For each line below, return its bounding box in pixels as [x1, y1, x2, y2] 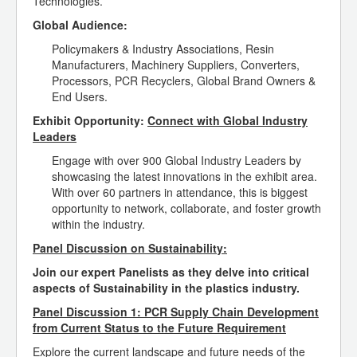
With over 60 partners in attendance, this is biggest [52, 184, 308, 201]
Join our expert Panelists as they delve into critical [33, 264, 309, 280]
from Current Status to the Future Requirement [33, 320, 286, 336]
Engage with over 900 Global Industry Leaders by [52, 152, 301, 169]
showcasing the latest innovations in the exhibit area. [52, 168, 317, 185]
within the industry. [52, 216, 145, 233]
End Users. [52, 88, 108, 105]
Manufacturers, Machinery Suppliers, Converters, [52, 57, 300, 73]
